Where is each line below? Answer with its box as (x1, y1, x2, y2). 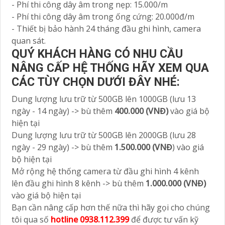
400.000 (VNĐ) (115, 105, 168, 117)
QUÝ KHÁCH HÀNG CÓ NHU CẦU (12, 47, 183, 61)
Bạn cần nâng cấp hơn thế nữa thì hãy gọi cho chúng (12, 202, 210, 213)
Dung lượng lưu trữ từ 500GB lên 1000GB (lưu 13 (12, 93, 196, 105)
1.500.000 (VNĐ (113, 142, 172, 153)
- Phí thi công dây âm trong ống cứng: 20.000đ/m (12, 11, 194, 23)
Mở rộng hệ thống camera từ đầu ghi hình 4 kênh (12, 166, 199, 177)
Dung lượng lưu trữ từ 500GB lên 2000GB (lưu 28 (12, 130, 196, 141)
